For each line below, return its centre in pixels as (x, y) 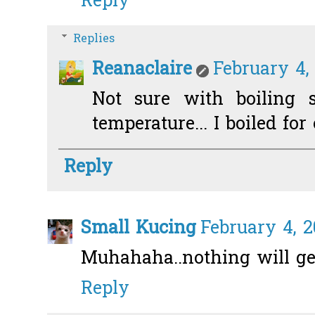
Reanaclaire (142, 70)
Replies (94, 39)
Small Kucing (139, 229)
